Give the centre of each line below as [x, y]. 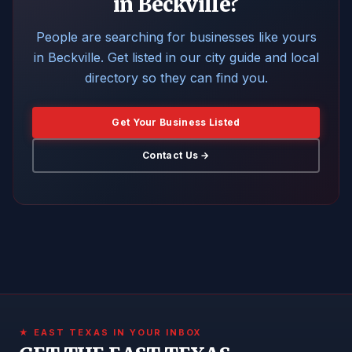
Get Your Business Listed [176, 122]
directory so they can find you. [176, 78]
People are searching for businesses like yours [176, 37]
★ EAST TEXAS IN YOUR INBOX [111, 332]
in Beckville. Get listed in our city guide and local [176, 57]
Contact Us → [176, 155]
